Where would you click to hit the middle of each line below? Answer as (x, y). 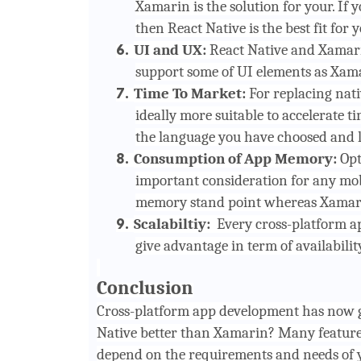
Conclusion (145, 287)
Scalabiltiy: (173, 224)
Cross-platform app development (197, 311)
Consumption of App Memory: (235, 158)
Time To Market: (189, 93)
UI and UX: (171, 50)
